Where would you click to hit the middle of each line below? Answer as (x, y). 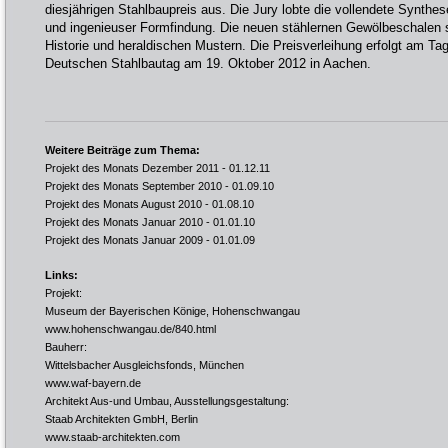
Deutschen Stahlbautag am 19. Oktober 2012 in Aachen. (208, 63)
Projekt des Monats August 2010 (123, 204)
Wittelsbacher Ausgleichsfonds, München (144, 365)
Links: (61, 275)
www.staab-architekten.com (112, 437)
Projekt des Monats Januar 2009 (124, 240)
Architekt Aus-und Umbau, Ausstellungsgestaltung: (167, 401)
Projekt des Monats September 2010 (133, 186)
